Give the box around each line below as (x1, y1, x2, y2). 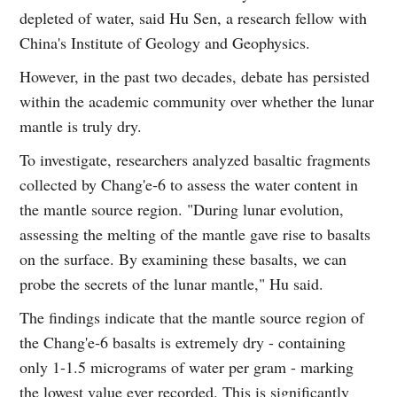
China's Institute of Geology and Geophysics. (19, 32, 311, 54)
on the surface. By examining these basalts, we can (19, 248, 347, 270)
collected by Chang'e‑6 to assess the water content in (19, 174, 359, 196)
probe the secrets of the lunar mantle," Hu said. (19, 273, 324, 295)
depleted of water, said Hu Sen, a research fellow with (19, 7, 368, 29)
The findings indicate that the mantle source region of (19, 307, 365, 329)
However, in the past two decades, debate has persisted (19, 66, 370, 88)
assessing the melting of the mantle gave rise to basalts (19, 223, 371, 245)
